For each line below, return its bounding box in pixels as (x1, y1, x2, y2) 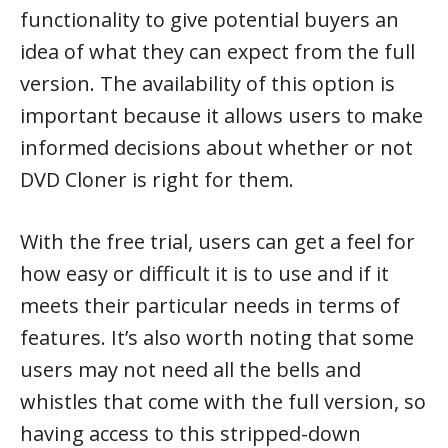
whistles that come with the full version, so (20, 388, 426, 415)
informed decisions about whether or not (20, 134, 413, 161)
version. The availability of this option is (20, 70, 395, 97)
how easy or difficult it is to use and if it (20, 260, 389, 287)
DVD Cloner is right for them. (20, 166, 294, 193)
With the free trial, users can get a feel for (20, 228, 415, 255)
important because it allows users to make (20, 102, 423, 129)
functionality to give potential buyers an (20, 6, 399, 33)
